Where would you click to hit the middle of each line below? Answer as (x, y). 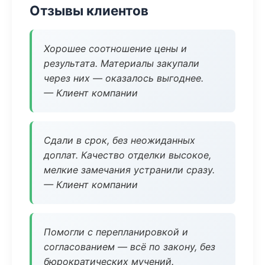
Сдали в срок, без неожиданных (119, 140)
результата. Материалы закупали (122, 63)
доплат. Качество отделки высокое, (127, 155)
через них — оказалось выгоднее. (124, 78)
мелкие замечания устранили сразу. (129, 170)
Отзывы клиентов (89, 10)
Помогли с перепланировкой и (116, 232)
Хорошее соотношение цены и (115, 49)
